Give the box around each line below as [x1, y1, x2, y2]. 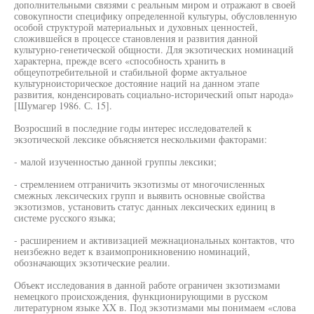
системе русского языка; [14, 211, 116, 224]
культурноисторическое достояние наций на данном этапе [14, 76, 259, 90]
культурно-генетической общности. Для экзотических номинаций [14, 43, 294, 56]
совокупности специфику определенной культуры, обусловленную [14, 9, 296, 22]
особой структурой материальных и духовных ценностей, [14, 20, 258, 34]
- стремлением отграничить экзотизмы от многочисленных [14, 177, 265, 191]
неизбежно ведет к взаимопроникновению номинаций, [14, 245, 250, 258]
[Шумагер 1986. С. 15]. [14, 99, 112, 112]
